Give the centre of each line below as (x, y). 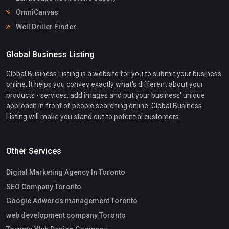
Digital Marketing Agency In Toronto (66, 173)
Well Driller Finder (45, 26)
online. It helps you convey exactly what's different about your (105, 84)
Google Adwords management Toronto (72, 201)
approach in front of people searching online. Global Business (104, 106)
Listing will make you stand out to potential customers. (93, 116)
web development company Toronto (66, 215)
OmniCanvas (36, 12)
